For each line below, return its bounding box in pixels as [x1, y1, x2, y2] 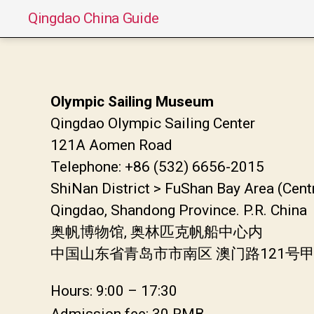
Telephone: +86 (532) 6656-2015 [50, 158, 264, 175]
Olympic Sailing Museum [50, 93, 214, 110]
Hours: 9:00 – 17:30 [50, 282, 177, 299]
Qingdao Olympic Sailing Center [50, 114, 255, 132]
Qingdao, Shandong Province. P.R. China [50, 201, 307, 219]
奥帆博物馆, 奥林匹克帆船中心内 [50, 223, 263, 240]
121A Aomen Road [50, 136, 172, 153]
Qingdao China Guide [28, 9, 160, 27]
